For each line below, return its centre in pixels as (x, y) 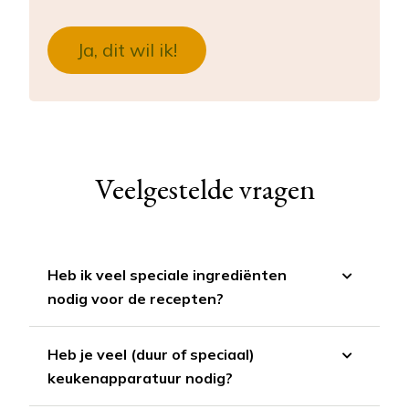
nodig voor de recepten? (136, 299)
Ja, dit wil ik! (127, 50)
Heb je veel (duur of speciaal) (151, 355)
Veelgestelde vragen (204, 189)
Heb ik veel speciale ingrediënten (167, 275)
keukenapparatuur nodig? (140, 378)
